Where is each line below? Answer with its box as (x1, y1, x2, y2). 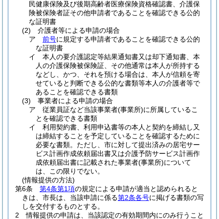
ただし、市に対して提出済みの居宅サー (77, 141, 200, 149)
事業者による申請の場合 (38, 97, 113, 105)
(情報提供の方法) (22, 176, 75, 184)
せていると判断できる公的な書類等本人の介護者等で (36, 79, 200, 87)
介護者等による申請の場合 (38, 26, 120, 34)
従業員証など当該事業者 (43, 106, 118, 113)
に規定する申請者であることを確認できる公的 (56, 35, 200, 43)
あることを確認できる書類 (36, 88, 118, 96)
